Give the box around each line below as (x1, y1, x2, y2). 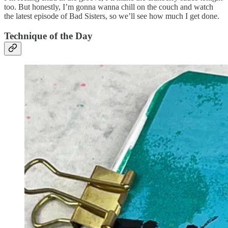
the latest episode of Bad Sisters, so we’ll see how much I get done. (4, 11, 219, 20)
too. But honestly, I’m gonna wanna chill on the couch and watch (4, 2, 213, 11)
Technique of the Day (4, 30, 93, 41)
